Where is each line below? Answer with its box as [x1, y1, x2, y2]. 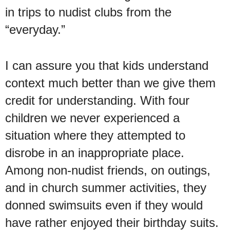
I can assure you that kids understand [5, 58, 208, 72]
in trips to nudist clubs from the [5, 5, 171, 19]
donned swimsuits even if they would [5, 198, 203, 212]
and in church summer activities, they [5, 180, 206, 195]
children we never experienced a [5, 110, 180, 125]
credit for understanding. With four [5, 93, 189, 107]
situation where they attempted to [5, 128, 185, 142]
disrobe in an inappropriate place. [5, 145, 184, 160]
